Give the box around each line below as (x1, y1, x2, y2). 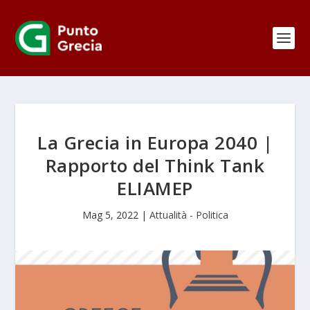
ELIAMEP (117, 176, 193, 201)
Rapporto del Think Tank (45, 153, 265, 178)
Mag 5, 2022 (82, 208, 138, 221)
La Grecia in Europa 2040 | (37, 130, 273, 155)
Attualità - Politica (149, 208, 228, 221)
